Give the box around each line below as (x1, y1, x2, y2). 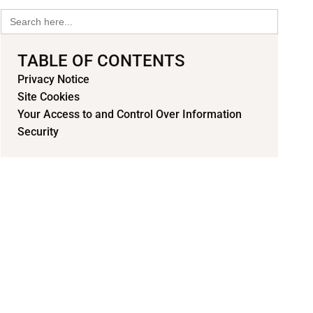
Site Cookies (17, 90, 80, 103)
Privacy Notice (17, 73, 89, 86)
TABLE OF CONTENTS (17, 51, 185, 71)
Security (17, 125, 59, 138)
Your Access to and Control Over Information (17, 108, 242, 121)
